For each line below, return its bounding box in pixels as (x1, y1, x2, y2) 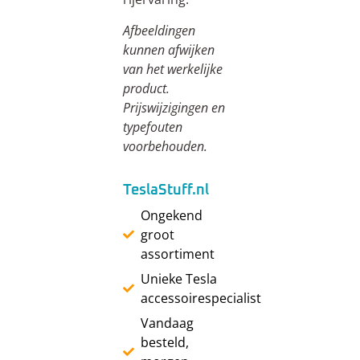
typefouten (122, 117, 182, 136)
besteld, (141, 333, 190, 352)
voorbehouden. (122, 137, 207, 155)
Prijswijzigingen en (122, 98, 225, 117)
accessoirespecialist (141, 289, 262, 308)
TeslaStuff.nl (122, 183, 209, 198)
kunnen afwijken (122, 40, 215, 59)
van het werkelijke (122, 59, 223, 78)
